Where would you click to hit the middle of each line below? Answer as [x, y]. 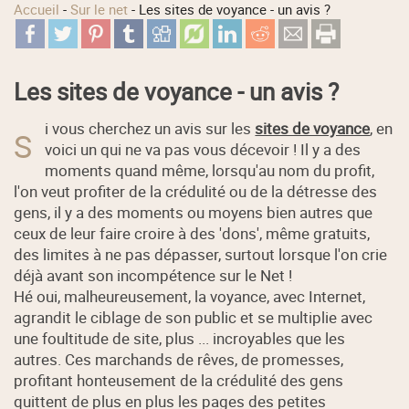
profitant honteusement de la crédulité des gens [179, 380]
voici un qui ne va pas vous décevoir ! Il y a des [203, 149]
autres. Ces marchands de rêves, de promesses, [179, 359]
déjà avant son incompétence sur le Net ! [153, 275]
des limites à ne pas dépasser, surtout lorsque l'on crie [201, 254]
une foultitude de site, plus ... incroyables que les [180, 338]
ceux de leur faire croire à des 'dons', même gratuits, [192, 233]
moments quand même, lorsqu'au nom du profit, [210, 170]
